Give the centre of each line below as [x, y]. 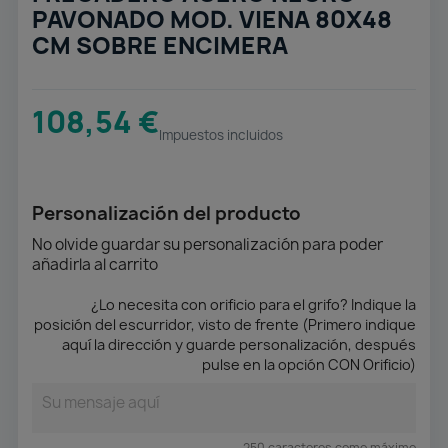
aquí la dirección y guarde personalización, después [239, 345]
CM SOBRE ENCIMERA [160, 46]
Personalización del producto [166, 214]
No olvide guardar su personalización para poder [207, 245]
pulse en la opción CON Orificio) [309, 365]
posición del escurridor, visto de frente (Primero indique [225, 325]
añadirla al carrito [95, 265]
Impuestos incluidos [221, 135]
